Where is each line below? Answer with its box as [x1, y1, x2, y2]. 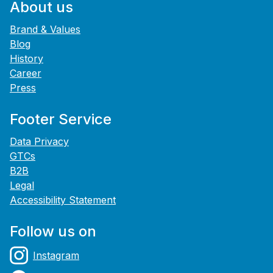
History [10, 52, 43, 65]
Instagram [33, 249, 79, 262]
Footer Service [10, 110, 112, 129]
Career [10, 67, 41, 80]
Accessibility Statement [10, 194, 116, 207]
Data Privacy [10, 135, 69, 148]
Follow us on [10, 222, 96, 241]
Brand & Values [10, 23, 80, 36]
